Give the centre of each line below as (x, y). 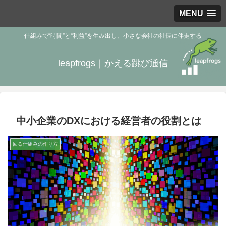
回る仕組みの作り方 (35, 144)
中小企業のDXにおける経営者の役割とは (109, 121)
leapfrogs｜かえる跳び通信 (113, 63)
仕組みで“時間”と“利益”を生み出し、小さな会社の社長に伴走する (113, 36)
